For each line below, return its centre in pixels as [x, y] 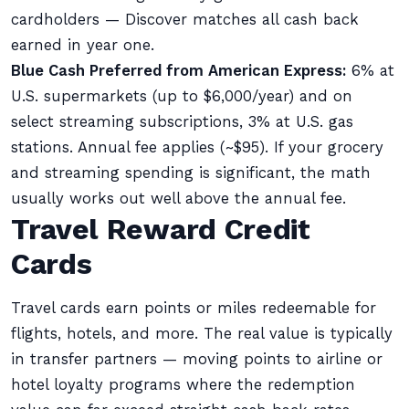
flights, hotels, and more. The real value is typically [202, 334]
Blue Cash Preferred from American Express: [178, 71]
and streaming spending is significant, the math [191, 173]
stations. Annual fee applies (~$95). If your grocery [197, 147]
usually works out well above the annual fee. [178, 199]
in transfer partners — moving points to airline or [197, 359]
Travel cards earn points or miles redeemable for [194, 308]
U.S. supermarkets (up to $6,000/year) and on [182, 96]
